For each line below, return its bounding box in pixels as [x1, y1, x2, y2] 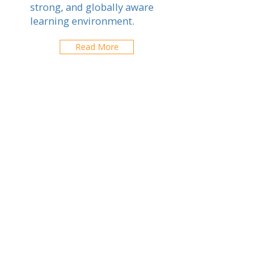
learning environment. [30, 14, 134, 28]
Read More [75, 41, 119, 52]
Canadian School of [30, 246, 152, 261]
